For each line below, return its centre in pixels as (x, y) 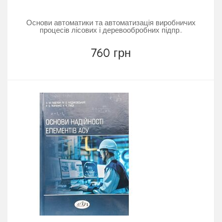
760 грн (111, 52)
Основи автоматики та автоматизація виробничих (111, 22)
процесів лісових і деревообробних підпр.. (111, 30)
